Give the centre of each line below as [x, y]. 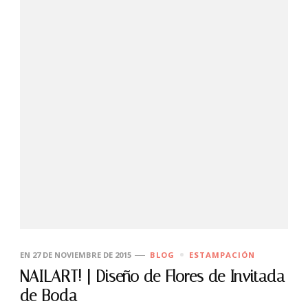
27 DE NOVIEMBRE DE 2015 [82, 254]
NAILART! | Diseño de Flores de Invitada [152, 276]
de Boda [48, 296]
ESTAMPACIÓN [222, 254]
